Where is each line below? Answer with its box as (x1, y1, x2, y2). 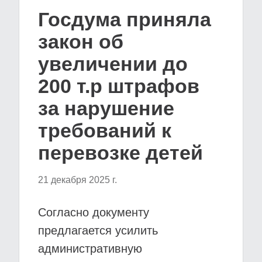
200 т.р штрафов (38, 75, 199, 97)
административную (38, 242, 142, 255)
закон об (38, 30, 123, 53)
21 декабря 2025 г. (38, 175, 117, 185)
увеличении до (38, 53, 188, 75)
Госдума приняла (38, 8, 211, 30)
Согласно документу (38, 206, 149, 219)
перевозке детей (38, 142, 203, 164)
